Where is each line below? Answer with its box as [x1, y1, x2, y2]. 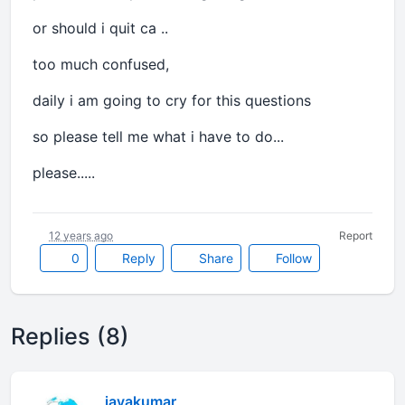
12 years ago [49, 229, 113, 242]
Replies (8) [11, 323, 129, 350]
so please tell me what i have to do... [33, 127, 284, 146]
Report [339, 229, 372, 242]
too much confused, [33, 55, 174, 73]
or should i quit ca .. [33, 19, 168, 37]
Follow [272, 250, 312, 266]
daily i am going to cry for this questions [33, 91, 316, 109]
